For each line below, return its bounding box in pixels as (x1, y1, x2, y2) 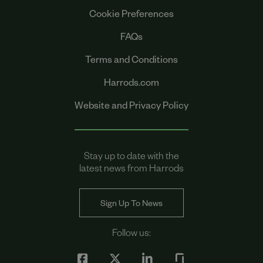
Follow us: (112, 230, 151, 241)
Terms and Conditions (85, 56, 178, 68)
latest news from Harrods (79, 165, 184, 176)
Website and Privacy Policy (75, 102, 188, 113)
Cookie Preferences (89, 11, 174, 22)
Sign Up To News (100, 200, 163, 210)
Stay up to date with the (84, 153, 179, 164)
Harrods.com (104, 79, 159, 90)
